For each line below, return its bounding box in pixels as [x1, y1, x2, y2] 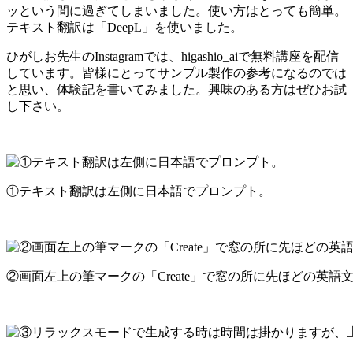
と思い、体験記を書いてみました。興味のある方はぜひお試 [6, 82, 347, 96]
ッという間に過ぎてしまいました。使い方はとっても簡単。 [6, 3, 347, 17]
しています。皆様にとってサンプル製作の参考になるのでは [6, 65, 347, 80]
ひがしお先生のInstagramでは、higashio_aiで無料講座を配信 [6, 49, 339, 63]
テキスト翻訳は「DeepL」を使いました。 [6, 20, 243, 34]
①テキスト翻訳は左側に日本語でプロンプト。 [6, 184, 271, 198]
